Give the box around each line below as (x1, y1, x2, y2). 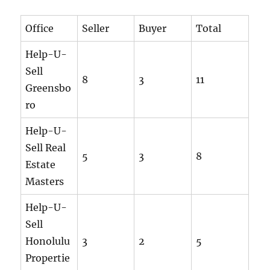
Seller (82, 22, 110, 34)
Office (25, 22, 54, 34)
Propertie (25, 251, 71, 264)
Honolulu (25, 234, 71, 247)
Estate (25, 158, 56, 171)
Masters (25, 175, 64, 187)
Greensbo (25, 81, 72, 94)
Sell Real (25, 141, 66, 154)
